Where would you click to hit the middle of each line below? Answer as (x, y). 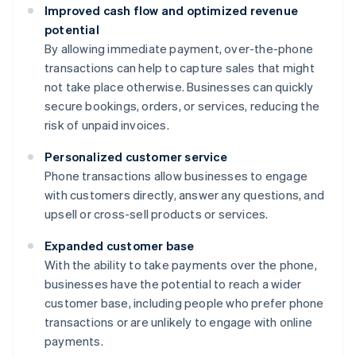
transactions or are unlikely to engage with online (179, 321)
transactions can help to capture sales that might (180, 67)
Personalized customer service (136, 156)
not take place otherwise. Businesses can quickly (179, 86)
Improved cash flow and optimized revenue (172, 10)
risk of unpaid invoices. (107, 124)
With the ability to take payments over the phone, (181, 264)
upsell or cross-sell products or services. (157, 213)
